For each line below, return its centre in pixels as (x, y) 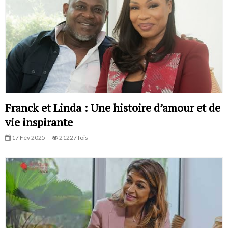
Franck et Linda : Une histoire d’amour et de (113, 108)
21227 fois (73, 138)
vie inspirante (39, 122)
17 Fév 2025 (28, 138)
